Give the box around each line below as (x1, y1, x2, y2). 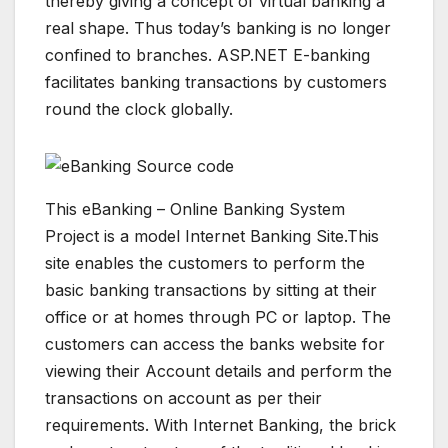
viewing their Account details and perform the (45, 361, 392, 382)
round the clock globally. (45, 99, 233, 120)
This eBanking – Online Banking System (45, 199, 345, 220)
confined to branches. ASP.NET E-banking (45, 45, 370, 66)
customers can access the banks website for (45, 334, 385, 355)
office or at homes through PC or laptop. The (45, 307, 391, 328)
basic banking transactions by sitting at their (45, 280, 377, 301)
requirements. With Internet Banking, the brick (45, 415, 396, 436)
